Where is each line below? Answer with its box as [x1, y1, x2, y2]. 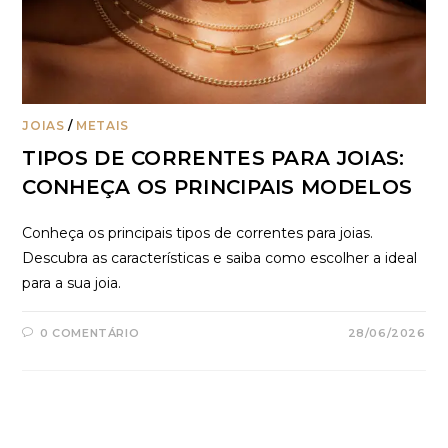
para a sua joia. [22, 273, 122, 292]
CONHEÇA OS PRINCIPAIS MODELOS [22, 174, 413, 199]
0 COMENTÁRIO [40, 325, 140, 340]
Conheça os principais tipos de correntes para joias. [22, 223, 374, 242]
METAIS [76, 117, 129, 133]
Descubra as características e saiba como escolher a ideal [22, 248, 418, 267]
